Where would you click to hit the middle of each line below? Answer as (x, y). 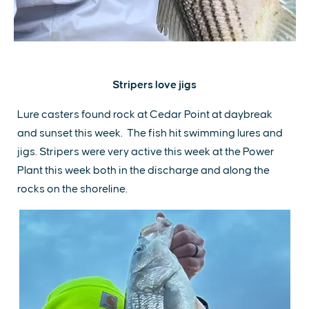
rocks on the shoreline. (74, 189)
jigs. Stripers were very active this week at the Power (146, 151)
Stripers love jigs (154, 84)
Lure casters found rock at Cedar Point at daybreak (145, 114)
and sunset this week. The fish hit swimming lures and (150, 133)
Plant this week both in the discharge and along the (143, 170)
